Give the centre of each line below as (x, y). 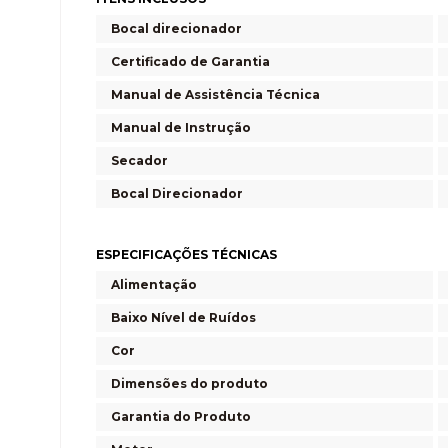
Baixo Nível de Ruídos (183, 317)
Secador (139, 160)
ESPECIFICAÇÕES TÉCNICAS (186, 254)
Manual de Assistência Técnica (215, 94)
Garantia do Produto (181, 416)
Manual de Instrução (181, 127)
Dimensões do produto (189, 383)
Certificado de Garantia (190, 61)
